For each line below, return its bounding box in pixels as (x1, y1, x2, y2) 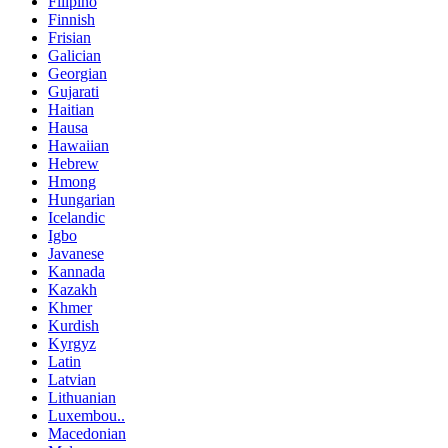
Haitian (48, 101, 94, 119)
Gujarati (48, 83, 99, 101)
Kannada (48, 263, 105, 281)
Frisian (48, 29, 91, 47)
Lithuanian (48, 389, 116, 407)
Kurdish (48, 317, 99, 335)
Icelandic (48, 209, 105, 227)
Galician (48, 47, 101, 65)
